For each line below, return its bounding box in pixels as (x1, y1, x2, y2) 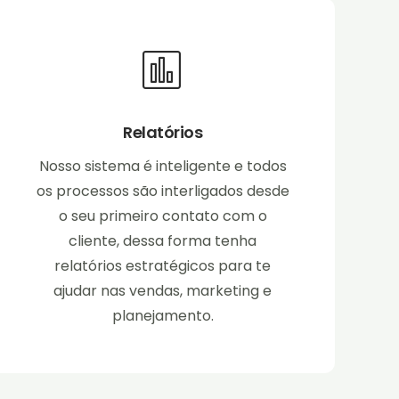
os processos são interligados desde (36, 181, 289, 202)
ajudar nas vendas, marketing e (53, 281, 273, 302)
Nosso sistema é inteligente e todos (38, 156, 287, 177)
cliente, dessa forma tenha (69, 231, 257, 252)
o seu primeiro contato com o (58, 206, 267, 227)
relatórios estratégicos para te (54, 256, 272, 277)
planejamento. (111, 305, 214, 327)
